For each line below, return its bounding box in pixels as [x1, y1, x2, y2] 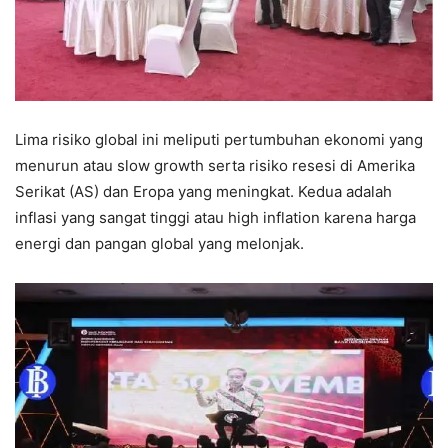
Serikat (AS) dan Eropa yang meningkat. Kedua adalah [15, 182, 392, 202]
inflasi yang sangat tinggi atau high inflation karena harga [15, 208, 416, 228]
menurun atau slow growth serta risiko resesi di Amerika [15, 156, 415, 176]
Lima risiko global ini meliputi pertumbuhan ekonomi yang [15, 130, 423, 150]
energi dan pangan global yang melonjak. [15, 234, 304, 254]
